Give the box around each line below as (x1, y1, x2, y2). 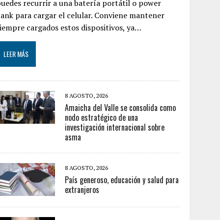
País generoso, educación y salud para (65, 174, 179, 186)
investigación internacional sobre (65, 121, 165, 133)
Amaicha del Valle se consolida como (65, 102, 176, 113)
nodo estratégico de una (65, 111, 138, 123)
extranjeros (65, 184, 100, 195)
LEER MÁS (3, 49, 29, 59)
